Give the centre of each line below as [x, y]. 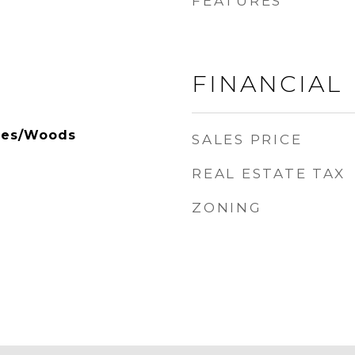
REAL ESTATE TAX [269, 174]
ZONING [227, 208]
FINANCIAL [267, 84]
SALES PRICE [247, 139]
